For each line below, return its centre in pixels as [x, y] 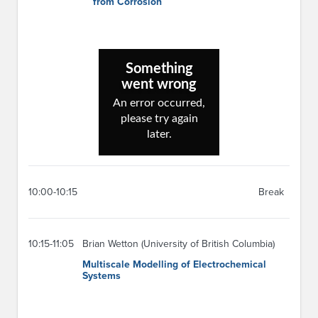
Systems [102, 276]
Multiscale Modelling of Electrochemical [174, 265]
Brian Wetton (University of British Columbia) [179, 244]
